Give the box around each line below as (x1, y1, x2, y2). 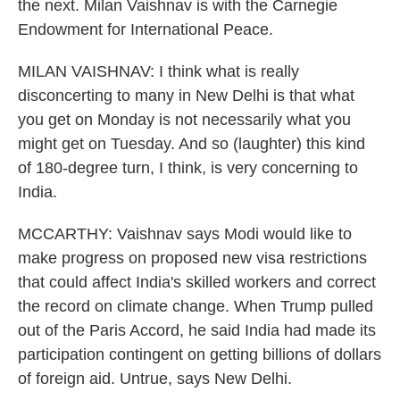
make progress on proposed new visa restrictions (18, 249, 367, 267)
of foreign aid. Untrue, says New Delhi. (18, 370, 292, 387)
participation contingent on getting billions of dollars (18, 346, 381, 363)
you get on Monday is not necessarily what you (18, 111, 351, 129)
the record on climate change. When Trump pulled (18, 297, 373, 315)
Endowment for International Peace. (18, 21, 273, 38)
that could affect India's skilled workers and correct (18, 273, 376, 291)
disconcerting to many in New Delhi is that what (18, 87, 354, 104)
